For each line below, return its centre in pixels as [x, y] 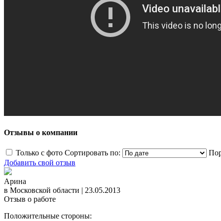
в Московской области [42, 190]
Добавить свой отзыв [40, 163]
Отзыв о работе [30, 199]
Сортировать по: [92, 153]
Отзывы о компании [41, 133]
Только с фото [39, 153]
